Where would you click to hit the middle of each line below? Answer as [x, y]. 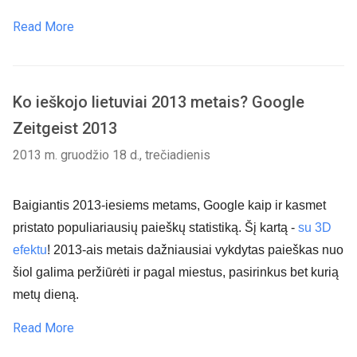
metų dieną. [47, 294]
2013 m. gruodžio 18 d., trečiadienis [112, 155]
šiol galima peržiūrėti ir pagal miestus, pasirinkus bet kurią [176, 272]
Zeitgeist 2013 [65, 128]
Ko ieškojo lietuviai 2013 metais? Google [159, 102]
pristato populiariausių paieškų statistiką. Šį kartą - [155, 228]
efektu [30, 250]
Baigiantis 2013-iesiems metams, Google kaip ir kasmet [169, 205]
